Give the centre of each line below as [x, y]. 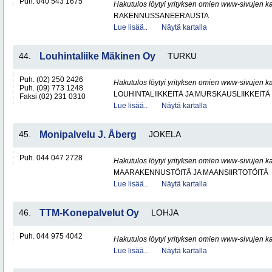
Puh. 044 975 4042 [51, 236]
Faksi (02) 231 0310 [53, 97]
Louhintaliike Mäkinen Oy [97, 56]
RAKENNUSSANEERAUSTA [161, 16]
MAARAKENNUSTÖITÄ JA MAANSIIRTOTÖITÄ [191, 172]
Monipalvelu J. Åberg [88, 134]
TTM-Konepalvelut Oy [89, 213]
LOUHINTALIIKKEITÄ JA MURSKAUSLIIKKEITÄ [192, 94]
